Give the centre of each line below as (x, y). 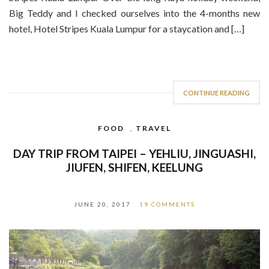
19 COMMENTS (167, 204)
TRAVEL (153, 128)
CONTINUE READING (216, 93)
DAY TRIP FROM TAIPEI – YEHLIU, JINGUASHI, (134, 154)
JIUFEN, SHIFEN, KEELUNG (134, 168)
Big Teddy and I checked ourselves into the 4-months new (134, 13)
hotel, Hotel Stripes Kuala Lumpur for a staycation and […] (127, 29)
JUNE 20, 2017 (102, 204)
